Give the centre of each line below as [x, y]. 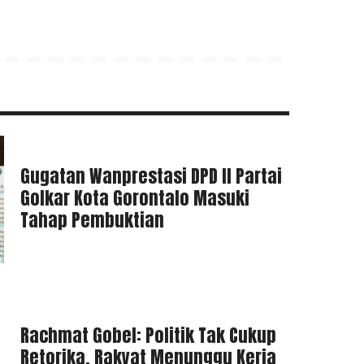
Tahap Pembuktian [92, 219]
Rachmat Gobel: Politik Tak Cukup [148, 336]
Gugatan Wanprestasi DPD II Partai [151, 175]
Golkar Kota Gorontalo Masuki [135, 197]
